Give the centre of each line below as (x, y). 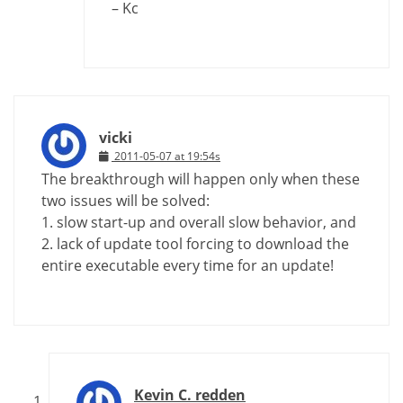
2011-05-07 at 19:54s (167, 156)
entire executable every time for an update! (188, 265)
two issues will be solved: (125, 200)
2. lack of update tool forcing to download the (195, 243)
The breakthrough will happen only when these (201, 179)
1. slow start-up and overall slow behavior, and (199, 222)
